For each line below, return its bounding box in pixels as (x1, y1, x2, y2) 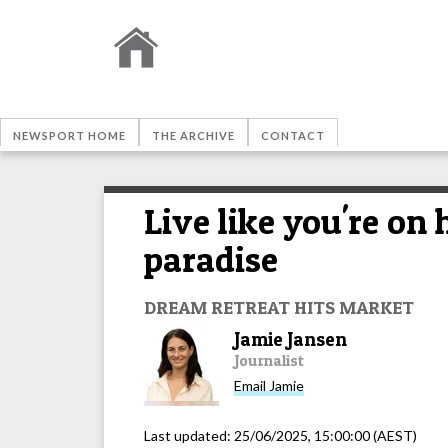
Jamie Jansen (234, 327, 347, 351)
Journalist (234, 350, 304, 370)
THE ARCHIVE (152, 129, 235, 142)
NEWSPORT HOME (13, 129, 126, 142)
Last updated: (144, 426, 234, 444)
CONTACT (261, 129, 325, 142)
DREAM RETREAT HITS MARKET (144, 295, 414, 318)
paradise (144, 238, 278, 281)
